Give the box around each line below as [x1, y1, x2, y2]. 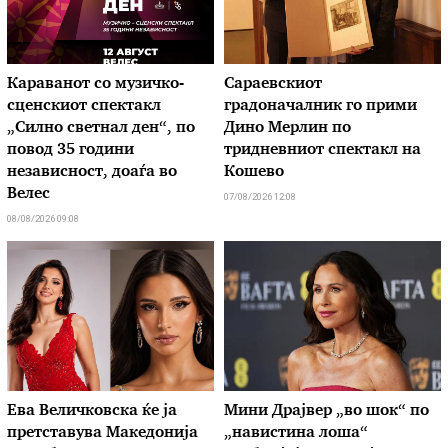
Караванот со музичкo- [7, 76, 185, 92]
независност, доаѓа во [7, 164, 178, 180]
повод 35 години [7, 142, 135, 158]
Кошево [224, 164, 284, 180]
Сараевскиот [224, 76, 322, 92]
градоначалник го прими [224, 98, 417, 114]
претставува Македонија [7, 425, 199, 441]
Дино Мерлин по [224, 120, 351, 136]
